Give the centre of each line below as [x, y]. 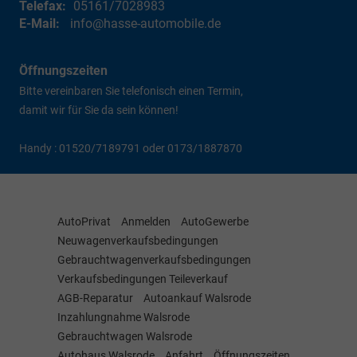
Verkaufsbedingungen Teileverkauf [143, 279]
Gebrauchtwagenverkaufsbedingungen [154, 260]
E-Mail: [39, 24]
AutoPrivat [84, 222]
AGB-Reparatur [95, 298]
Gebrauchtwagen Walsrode [125, 337]
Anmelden [146, 222]
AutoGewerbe [215, 222]
